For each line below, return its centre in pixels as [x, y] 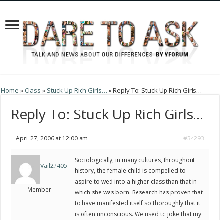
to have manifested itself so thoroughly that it [138, 203]
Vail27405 [54, 166]
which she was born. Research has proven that [139, 192]
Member [39, 190]
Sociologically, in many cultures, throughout [135, 160]
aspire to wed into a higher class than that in [136, 182]
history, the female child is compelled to [130, 171]
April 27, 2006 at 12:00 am [52, 138]
